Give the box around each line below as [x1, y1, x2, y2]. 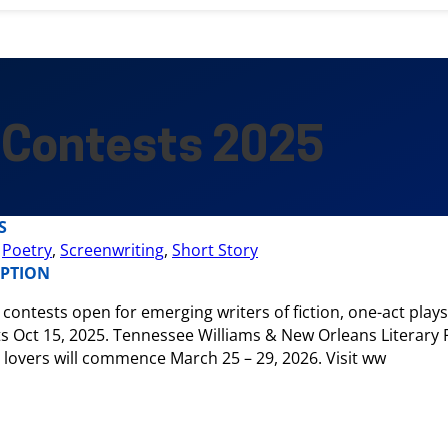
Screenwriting [60, 239, 164, 261]
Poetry [2, 239, 52, 261]
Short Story [172, 239, 258, 261]
